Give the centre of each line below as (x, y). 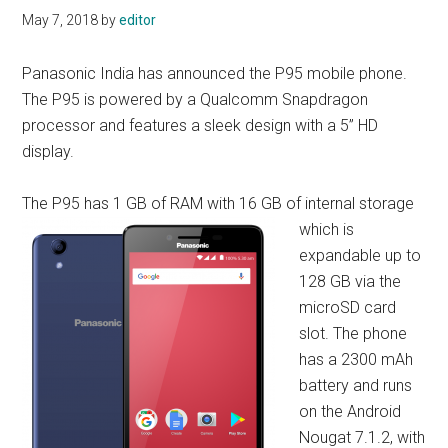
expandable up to (360, 256)
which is (327, 230)
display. (48, 152)
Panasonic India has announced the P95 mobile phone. (215, 74)
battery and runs (356, 386)
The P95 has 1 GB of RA (106, 204)
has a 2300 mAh (356, 360)
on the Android (350, 412)
